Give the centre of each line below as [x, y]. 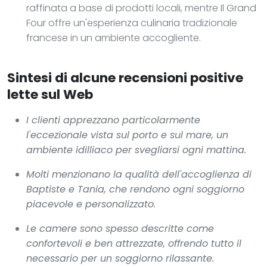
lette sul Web [50, 94]
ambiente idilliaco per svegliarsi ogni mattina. [136, 150]
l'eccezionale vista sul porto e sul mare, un [127, 135]
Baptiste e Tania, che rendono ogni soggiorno [135, 189]
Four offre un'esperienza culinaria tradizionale [132, 23]
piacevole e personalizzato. [91, 204]
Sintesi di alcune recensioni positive [125, 77]
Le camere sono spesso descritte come [120, 228]
